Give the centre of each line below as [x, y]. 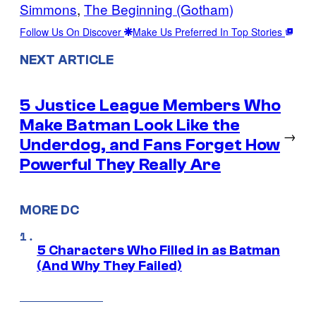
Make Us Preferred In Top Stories [209, 31]
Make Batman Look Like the [130, 125]
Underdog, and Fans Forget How [150, 145]
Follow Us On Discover [72, 31]
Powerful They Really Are [120, 164]
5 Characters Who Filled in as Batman [158, 251]
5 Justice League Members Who [150, 105]
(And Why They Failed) [109, 266]
